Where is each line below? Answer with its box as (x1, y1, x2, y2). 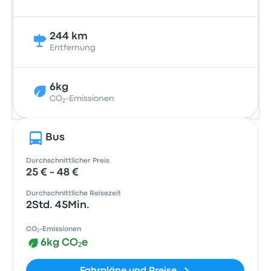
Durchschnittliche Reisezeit (26, 191, 122, 197)
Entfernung (50, 44, 96, 51)
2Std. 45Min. (26, 201, 90, 210)
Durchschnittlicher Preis (26, 158, 110, 164)
